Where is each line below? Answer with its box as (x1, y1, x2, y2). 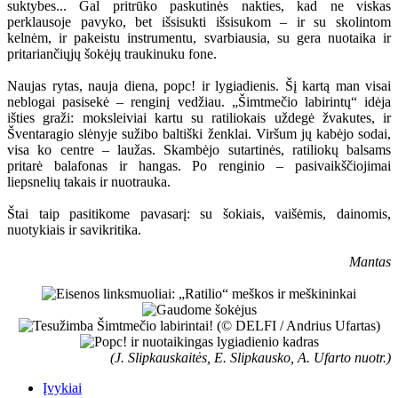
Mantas (349, 254, 391, 270)
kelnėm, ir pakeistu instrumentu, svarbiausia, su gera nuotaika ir (7, 30, 391, 46)
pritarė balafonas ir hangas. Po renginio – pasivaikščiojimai (7, 158, 391, 174)
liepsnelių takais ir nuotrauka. (7, 174, 171, 190)
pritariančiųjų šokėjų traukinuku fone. (7, 46, 217, 62)
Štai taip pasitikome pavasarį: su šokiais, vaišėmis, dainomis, (7, 206, 391, 222)
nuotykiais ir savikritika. (7, 222, 141, 238)
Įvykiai (43, 380, 82, 396)
